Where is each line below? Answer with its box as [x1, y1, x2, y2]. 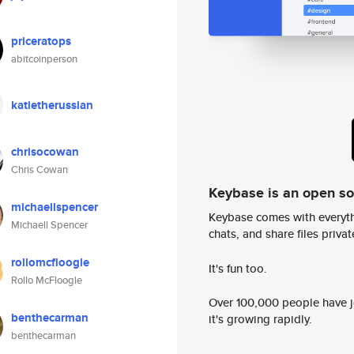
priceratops [11, 32, 71, 50]
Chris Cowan [11, 162, 68, 177]
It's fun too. [209, 259, 267, 277]
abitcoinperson [11, 51, 77, 66]
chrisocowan [11, 143, 79, 160]
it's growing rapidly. [209, 311, 312, 328]
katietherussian [11, 96, 93, 114]
